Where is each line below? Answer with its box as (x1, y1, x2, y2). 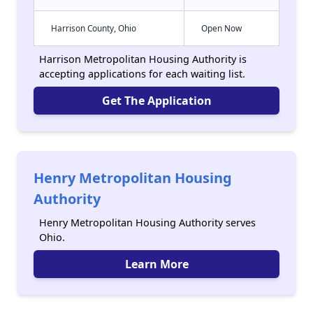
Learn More (124, 256, 189, 272)
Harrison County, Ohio (51, 22, 136, 34)
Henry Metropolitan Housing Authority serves (39, 216, 256, 229)
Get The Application (101, 93, 212, 108)
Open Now (201, 22, 242, 34)
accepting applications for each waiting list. (39, 67, 245, 80)
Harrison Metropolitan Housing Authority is (39, 52, 247, 66)
